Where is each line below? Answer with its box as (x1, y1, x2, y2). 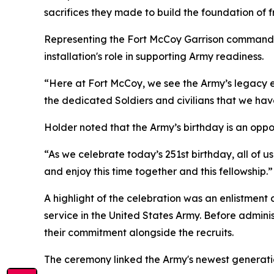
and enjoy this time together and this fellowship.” (44, 165, 273, 177)
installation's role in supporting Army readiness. (44, 50, 264, 62)
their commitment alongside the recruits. (44, 226, 234, 239)
